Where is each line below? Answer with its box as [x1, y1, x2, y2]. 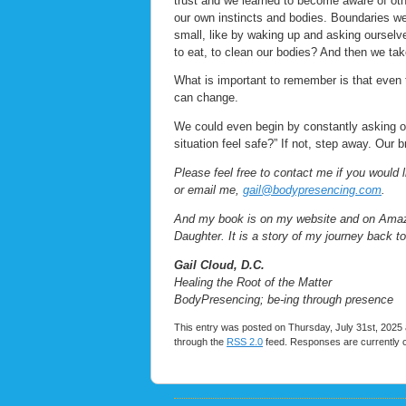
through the [174, 336, 227, 348]
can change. [174, 91, 238, 105]
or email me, [174, 183, 243, 198]
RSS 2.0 [227, 336, 263, 348]
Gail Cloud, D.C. [174, 258, 265, 273]
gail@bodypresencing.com [243, 183, 382, 198]
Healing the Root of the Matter [174, 275, 332, 290]
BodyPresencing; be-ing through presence [174, 293, 393, 307]
